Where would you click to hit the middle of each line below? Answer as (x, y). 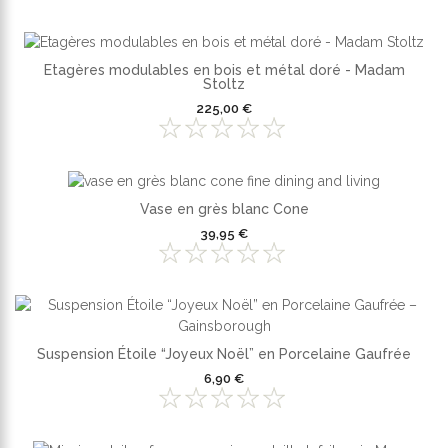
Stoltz (224, 84)
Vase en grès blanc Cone (224, 208)
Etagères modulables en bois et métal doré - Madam (224, 70)
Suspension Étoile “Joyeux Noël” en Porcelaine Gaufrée (224, 353)
